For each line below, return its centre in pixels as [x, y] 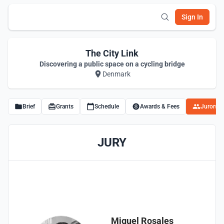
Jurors [209, 106]
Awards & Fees [160, 106]
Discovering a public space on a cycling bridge [112, 64]
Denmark [116, 74]
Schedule [107, 106]
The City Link [112, 53]
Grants [65, 106]
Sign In [192, 17]
